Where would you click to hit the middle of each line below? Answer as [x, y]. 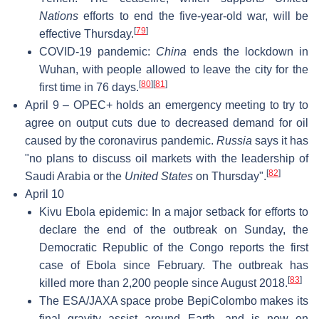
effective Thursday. [87, 33]
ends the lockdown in [248, 51]
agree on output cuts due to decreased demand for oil [167, 122]
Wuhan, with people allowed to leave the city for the [174, 69]
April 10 [45, 194]
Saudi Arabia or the [75, 176]
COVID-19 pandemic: [98, 51]
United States [159, 176]
